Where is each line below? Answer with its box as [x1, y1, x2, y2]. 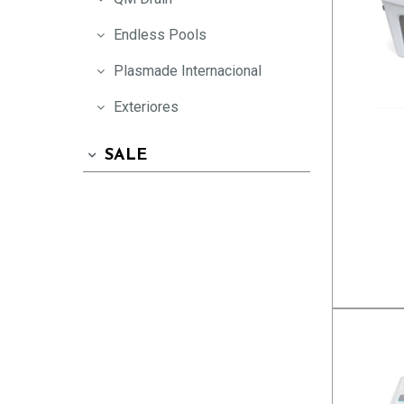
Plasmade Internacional [113, 62, 262, 80]
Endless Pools [113, 26, 207, 44]
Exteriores [113, 98, 179, 116]
